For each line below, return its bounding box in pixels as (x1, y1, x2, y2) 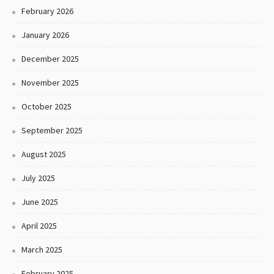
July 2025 (21, 172, 55, 184)
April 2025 (21, 220, 57, 232)
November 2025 (21, 77, 79, 89)
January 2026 (21, 29, 69, 41)
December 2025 (21, 53, 79, 65)
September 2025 (21, 125, 83, 136)
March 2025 (21, 244, 62, 256)
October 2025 (21, 101, 72, 113)
